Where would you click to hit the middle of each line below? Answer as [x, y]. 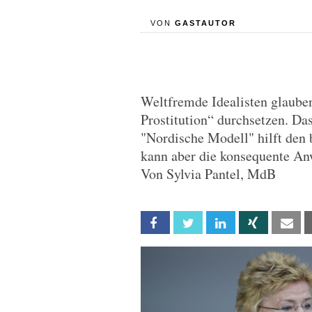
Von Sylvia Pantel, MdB [208, 174]
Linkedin [250, 223]
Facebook [189, 223]
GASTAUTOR [205, 23]
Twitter [217, 223]
